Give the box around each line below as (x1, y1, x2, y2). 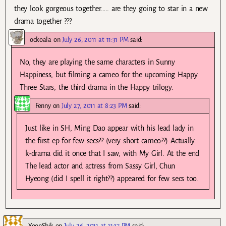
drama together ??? (14, 17, 72, 26)
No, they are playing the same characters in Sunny (20, 58, 175, 67)
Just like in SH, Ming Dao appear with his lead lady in (25, 124, 194, 133)
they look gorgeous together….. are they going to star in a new (14, 5, 208, 13)
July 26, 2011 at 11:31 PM (62, 36, 129, 44)
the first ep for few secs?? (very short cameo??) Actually (25, 137, 195, 145)
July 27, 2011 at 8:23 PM (62, 102, 127, 110)
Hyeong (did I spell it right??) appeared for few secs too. (25, 175, 198, 183)
